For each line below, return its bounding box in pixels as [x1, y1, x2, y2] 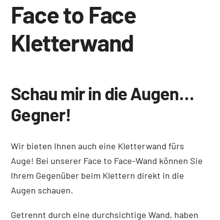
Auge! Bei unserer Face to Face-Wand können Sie [11, 155, 203, 166]
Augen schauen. [11, 184, 74, 195]
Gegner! [11, 103, 71, 125]
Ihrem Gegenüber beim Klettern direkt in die [11, 169, 185, 181]
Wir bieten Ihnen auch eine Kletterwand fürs [11, 140, 185, 151]
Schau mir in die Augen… [11, 82, 194, 104]
